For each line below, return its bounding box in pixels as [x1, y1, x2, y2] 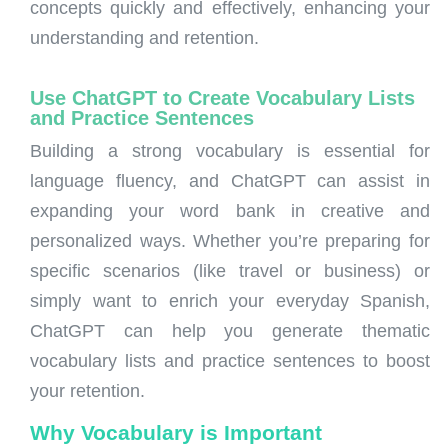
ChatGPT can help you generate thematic [30, 320, 430, 341]
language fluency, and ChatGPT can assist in [30, 170, 430, 191]
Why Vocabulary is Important [30, 421, 322, 445]
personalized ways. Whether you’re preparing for [30, 230, 430, 251]
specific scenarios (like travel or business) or [30, 260, 430, 281]
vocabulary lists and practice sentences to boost [30, 350, 430, 371]
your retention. [30, 380, 145, 401]
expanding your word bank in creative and [30, 200, 430, 221]
